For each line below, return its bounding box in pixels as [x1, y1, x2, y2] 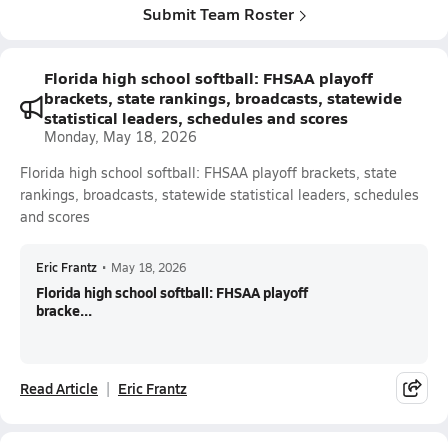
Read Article [20, 378, 98, 398]
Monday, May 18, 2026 [44, 127, 197, 146]
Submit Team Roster [142, 2, 294, 25]
